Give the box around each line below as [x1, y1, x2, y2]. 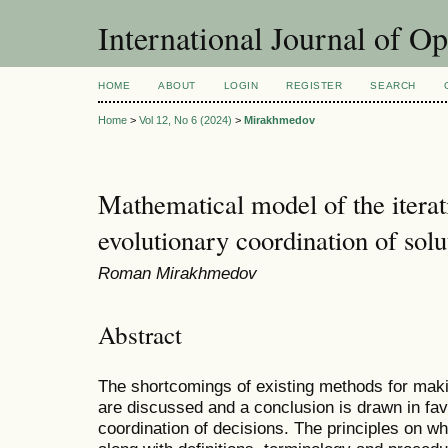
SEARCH [370, 80, 416, 91]
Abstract [98, 317, 182, 351]
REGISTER [286, 80, 343, 91]
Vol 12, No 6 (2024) [139, 114, 232, 127]
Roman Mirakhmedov [98, 263, 257, 284]
